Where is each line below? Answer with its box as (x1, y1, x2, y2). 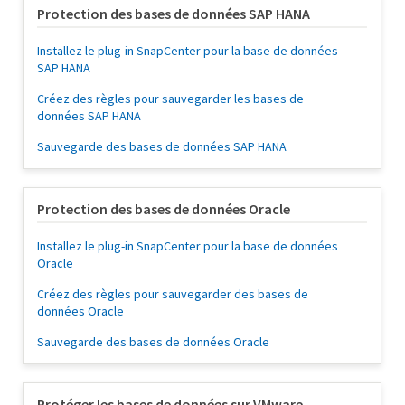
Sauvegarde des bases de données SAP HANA (37, 138, 287, 155)
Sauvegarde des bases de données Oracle (37, 334, 269, 351)
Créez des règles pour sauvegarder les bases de (37, 90, 304, 108)
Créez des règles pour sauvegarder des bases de (37, 286, 308, 303)
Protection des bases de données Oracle (37, 200, 290, 219)
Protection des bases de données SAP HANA (37, 5, 310, 24)
